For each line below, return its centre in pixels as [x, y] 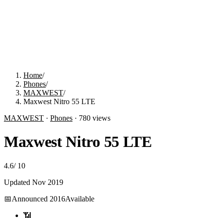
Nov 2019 [48, 182]
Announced [31, 199]
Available [80, 199]
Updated [18, 182]
